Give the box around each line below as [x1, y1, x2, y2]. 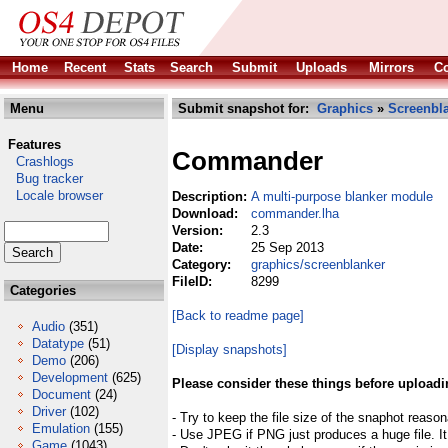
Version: [172, 223, 227, 238]
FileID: [172, 274, 216, 289]
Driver [32, 404, 66, 419]
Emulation [32, 421, 90, 436]
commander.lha [251, 206, 339, 221]
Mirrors [369, 60, 414, 75]
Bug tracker [4, 171, 83, 186]
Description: [172, 189, 251, 204]
